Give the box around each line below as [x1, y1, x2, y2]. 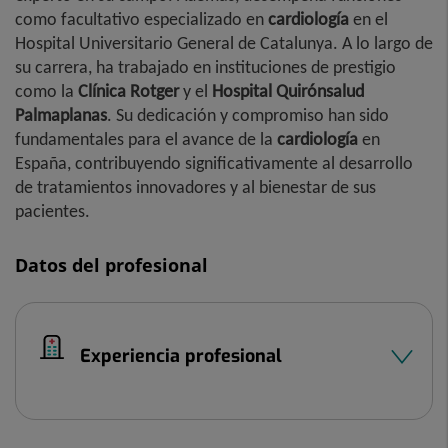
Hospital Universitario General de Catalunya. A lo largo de [15, 32, 433, 54]
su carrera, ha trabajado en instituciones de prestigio [15, 56, 396, 78]
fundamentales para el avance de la [15, 128, 277, 150]
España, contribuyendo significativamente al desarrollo [15, 152, 413, 174]
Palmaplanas [15, 104, 107, 126]
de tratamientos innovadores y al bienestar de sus [15, 176, 376, 198]
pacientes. [15, 200, 90, 222]
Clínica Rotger [78, 80, 179, 102]
